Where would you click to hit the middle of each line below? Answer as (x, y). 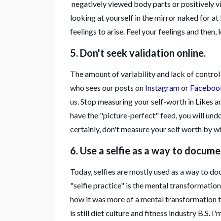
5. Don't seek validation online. (138, 53)
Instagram (162, 87)
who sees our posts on (108, 87)
